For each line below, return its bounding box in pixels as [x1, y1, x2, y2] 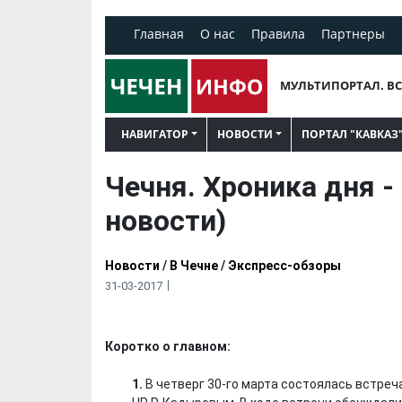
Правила [251, 25, 305, 42]
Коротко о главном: [105, 338, 233, 354]
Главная [134, 25, 184, 42]
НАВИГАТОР [121, 126, 188, 142]
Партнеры [321, 25, 385, 42]
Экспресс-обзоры [228, 258, 341, 273]
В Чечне [170, 258, 218, 273]
